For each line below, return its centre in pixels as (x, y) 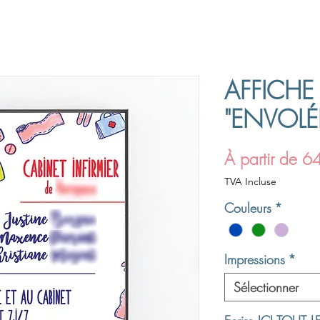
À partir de (263, 159)
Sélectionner (266, 287)
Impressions (255, 260)
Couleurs (248, 207)
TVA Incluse (250, 181)
